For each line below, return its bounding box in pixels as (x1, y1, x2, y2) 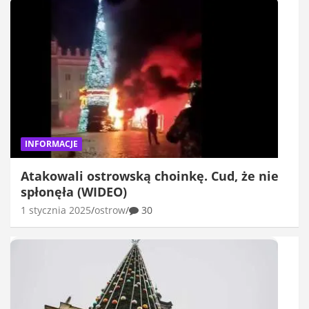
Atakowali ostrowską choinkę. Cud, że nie (21, 167, 279, 184)
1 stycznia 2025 (21, 203, 91, 217)
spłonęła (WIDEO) (21, 183, 127, 200)
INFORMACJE (25, 137, 78, 150)
